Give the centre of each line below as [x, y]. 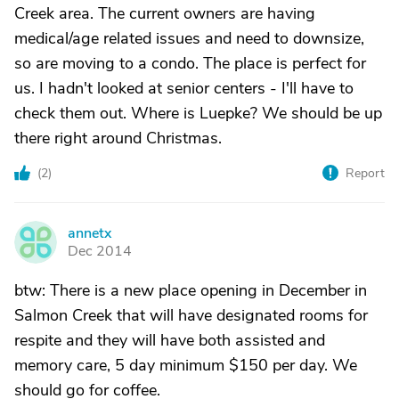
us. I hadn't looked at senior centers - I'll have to [184, 88]
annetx [90, 233]
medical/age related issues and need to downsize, [189, 38]
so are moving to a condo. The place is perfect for [190, 63]
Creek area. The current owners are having [165, 13]
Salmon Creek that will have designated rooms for [191, 315]
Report [365, 173]
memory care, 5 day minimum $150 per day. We [186, 365]
